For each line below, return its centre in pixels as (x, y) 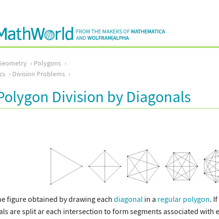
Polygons (47, 63)
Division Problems (39, 74)
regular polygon (184, 199)
